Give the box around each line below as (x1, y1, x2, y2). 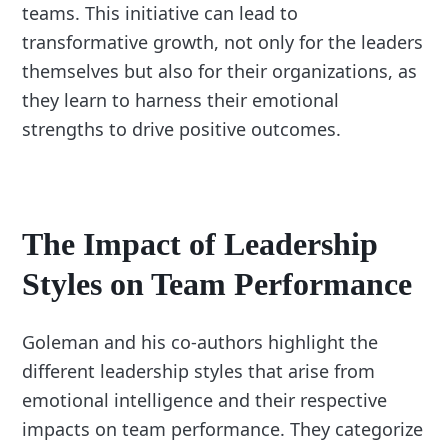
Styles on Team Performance (22, 266, 413, 303)
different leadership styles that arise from (22, 359, 376, 384)
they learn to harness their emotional (22, 87, 340, 112)
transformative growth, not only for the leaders (22, 29, 424, 54)
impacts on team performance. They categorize (22, 417, 424, 442)
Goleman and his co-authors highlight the (22, 330, 379, 355)
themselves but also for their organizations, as (22, 58, 418, 83)
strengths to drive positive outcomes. (22, 116, 342, 141)
